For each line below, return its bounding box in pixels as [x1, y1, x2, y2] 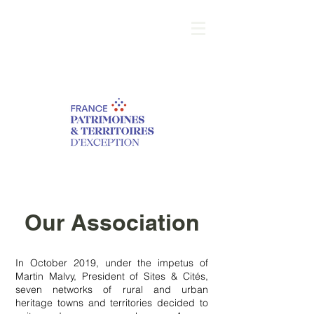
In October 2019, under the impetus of [15, 257, 208, 269]
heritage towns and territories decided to [15, 296, 208, 309]
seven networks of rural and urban [15, 283, 208, 296]
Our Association [25, 209, 200, 235]
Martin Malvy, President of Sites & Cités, [15, 270, 208, 282]
